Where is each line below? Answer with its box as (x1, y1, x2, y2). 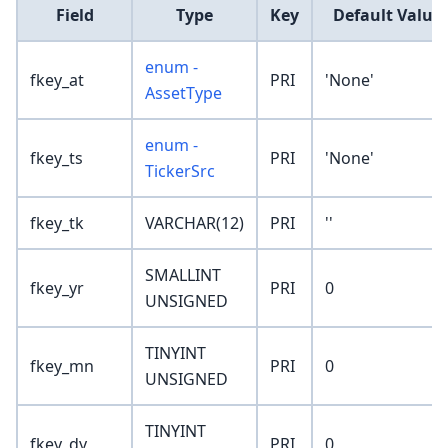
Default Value (332, 4, 442, 27)
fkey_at (30, 69, 84, 92)
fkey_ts (30, 147, 83, 170)
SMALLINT (145, 264, 221, 287)
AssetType (145, 82, 222, 105)
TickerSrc (145, 160, 215, 183)
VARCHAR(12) (145, 212, 244, 235)
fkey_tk (30, 212, 84, 235)
